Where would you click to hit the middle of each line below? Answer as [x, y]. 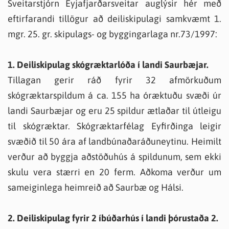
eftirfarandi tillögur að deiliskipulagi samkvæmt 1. [114, 19]
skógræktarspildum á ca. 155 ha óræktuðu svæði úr [114, 95]
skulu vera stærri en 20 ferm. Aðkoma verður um [114, 172]
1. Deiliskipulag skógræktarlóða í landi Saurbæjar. [108, 65]
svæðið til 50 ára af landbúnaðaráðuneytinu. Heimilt [114, 141]
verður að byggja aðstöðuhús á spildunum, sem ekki [114, 157]
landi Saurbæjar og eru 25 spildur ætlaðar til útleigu [114, 111]
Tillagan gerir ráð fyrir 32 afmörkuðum [114, 80]
